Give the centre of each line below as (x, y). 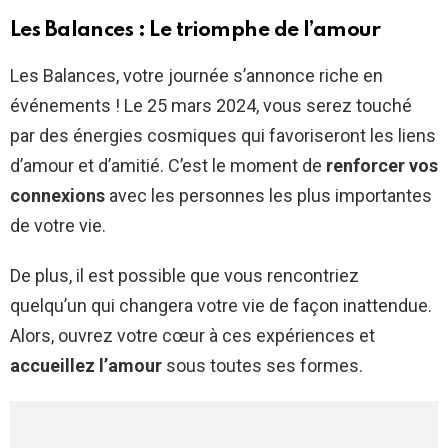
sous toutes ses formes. (262, 366)
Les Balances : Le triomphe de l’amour (195, 31)
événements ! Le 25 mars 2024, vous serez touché (211, 106)
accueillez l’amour (86, 366)
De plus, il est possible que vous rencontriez (184, 276)
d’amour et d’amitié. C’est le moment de (168, 166)
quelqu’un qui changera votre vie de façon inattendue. (221, 306)
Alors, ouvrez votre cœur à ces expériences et (192, 336)
